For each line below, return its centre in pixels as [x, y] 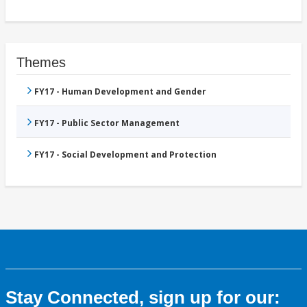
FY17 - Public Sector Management [107, 123]
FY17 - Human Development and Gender [120, 92]
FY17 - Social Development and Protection [125, 155]
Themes [41, 63]
